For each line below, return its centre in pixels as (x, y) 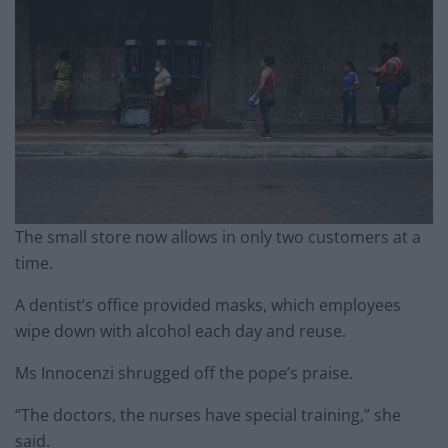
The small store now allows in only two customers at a (218, 237)
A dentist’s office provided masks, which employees (208, 305)
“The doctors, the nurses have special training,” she (208, 415)
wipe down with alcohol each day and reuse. (180, 331)
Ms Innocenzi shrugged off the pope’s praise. (184, 373)
